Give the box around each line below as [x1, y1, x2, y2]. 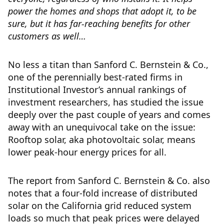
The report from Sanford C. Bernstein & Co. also [8, 174, 210, 187]
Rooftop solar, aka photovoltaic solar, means [8, 133, 195, 146]
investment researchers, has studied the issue [8, 96, 203, 108]
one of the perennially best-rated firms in [8, 71, 182, 83]
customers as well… [8, 30, 86, 42]
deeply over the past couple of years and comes [8, 108, 210, 121]
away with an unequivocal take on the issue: [8, 121, 195, 133]
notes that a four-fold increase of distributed [8, 187, 197, 199]
